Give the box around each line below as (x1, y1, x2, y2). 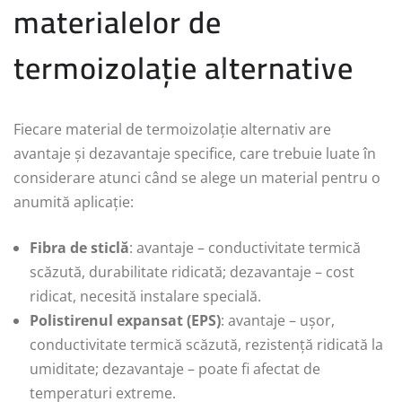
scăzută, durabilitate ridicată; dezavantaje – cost (30, 261, 354, 282)
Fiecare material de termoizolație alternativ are (13, 118, 331, 139)
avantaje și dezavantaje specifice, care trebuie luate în (13, 143, 376, 163)
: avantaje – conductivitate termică (129, 237, 361, 258)
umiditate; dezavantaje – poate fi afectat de (30, 358, 320, 379)
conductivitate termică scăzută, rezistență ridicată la (30, 334, 383, 354)
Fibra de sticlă (30, 237, 129, 258)
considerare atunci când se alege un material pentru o (13, 167, 380, 188)
